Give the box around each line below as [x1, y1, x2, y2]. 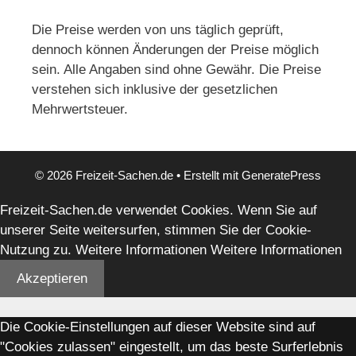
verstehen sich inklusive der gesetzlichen [32, 81, 277, 97]
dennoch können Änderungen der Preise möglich [32, 41, 319, 57]
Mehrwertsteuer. [32, 101, 128, 117]
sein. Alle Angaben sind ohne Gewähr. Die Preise [32, 61, 321, 77]
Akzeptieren [17, 270, 87, 286]
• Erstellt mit [173, 168, 242, 182]
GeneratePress [242, 168, 321, 182]
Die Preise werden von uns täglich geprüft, [32, 21, 284, 37]
